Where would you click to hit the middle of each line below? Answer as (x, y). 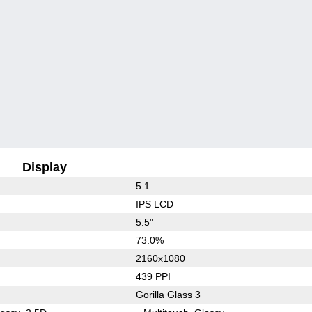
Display (45, 167)
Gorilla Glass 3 (168, 294)
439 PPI (153, 276)
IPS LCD (154, 204)
